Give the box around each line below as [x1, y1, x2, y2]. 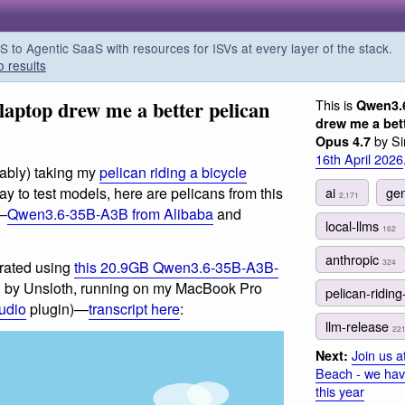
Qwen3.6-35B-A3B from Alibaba [7, 203, 213, 225]
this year [316, 381, 364, 401]
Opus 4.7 [316, 132, 371, 150]
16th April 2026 [316, 149, 403, 168]
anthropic [325, 249, 382, 268]
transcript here [89, 297, 180, 319]
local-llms [325, 215, 382, 235]
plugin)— [26, 297, 89, 319]
